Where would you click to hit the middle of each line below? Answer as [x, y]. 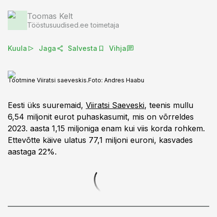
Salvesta [83, 48]
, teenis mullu [169, 105]
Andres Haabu [124, 80]
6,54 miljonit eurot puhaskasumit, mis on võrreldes [101, 117]
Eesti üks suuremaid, [47, 105]
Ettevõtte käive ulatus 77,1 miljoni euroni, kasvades [100, 140]
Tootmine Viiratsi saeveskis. [48, 80]
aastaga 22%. [32, 152]
